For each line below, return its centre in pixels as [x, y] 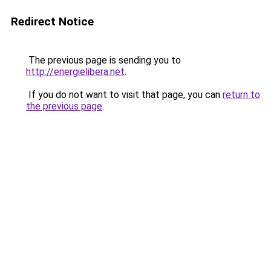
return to [241, 95]
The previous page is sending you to [103, 60]
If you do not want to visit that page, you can [124, 95]
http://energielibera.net [75, 72]
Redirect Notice [52, 21]
